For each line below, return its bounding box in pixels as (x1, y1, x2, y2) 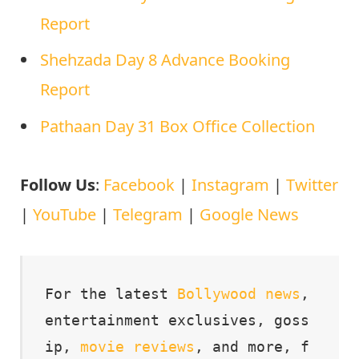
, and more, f (195, 338, 309, 356)
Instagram (192, 174, 269, 196)
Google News (200, 204, 299, 226)
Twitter (286, 174, 338, 196)
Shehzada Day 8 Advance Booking (40, 49, 290, 71)
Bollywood (177, 285, 256, 303)
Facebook (103, 174, 175, 196)
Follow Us (20, 174, 95, 196)
